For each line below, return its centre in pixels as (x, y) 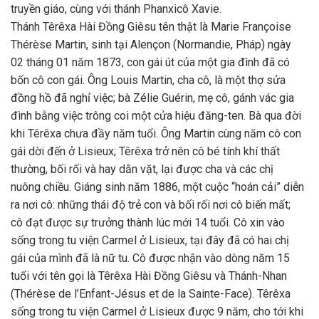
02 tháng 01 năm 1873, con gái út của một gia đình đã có (150, 62)
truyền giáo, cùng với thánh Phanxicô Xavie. (116, 9)
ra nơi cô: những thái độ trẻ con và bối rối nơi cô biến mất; (151, 204)
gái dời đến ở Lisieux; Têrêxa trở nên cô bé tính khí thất (145, 151)
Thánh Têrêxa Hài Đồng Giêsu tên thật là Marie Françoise (151, 26)
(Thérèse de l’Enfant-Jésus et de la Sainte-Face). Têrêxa (151, 293)
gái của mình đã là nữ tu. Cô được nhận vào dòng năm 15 (150, 258)
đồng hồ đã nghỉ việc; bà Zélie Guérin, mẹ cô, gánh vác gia (152, 98)
